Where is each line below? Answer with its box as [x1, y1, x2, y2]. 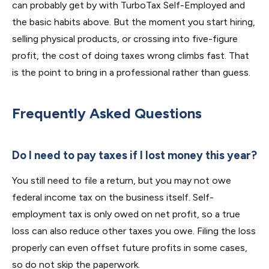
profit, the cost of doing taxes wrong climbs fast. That [12, 50, 249, 61]
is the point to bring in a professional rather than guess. [12, 67, 250, 78]
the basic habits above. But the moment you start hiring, [12, 16, 255, 28]
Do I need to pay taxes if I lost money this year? [12, 148, 257, 162]
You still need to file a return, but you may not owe [12, 175, 231, 186]
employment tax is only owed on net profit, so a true [12, 208, 240, 220]
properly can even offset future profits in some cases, [12, 242, 247, 253]
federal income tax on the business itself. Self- [12, 192, 214, 203]
